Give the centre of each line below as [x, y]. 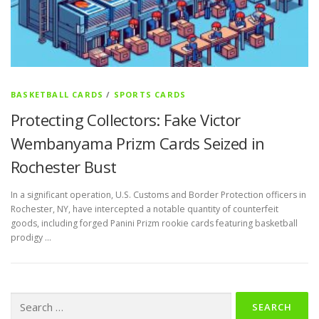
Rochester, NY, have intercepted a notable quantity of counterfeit [145, 209]
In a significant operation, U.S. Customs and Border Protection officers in [158, 195]
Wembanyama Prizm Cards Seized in [138, 143]
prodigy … [31, 238]
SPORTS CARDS [150, 94]
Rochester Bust [64, 167]
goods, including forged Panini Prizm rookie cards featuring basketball [154, 224]
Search [24, 299]
